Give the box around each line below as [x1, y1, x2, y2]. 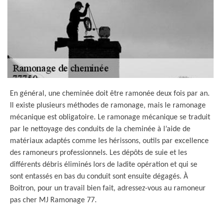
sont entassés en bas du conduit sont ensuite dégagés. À [10, 173, 188, 181]
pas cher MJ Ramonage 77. [10, 196, 97, 204]
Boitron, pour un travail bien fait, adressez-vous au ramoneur [10, 184, 206, 192]
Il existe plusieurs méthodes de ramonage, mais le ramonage [10, 102, 206, 110]
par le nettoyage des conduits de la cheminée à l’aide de [10, 125, 190, 133]
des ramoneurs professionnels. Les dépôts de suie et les [10, 149, 187, 157]
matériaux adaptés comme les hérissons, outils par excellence [10, 137, 209, 145]
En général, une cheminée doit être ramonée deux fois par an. [10, 90, 210, 98]
